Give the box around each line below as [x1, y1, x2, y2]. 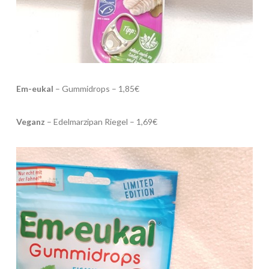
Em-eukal [16, 83, 53, 94]
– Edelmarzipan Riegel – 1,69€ [44, 116, 157, 127]
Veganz [16, 116, 45, 127]
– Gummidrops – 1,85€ [53, 83, 139, 94]
